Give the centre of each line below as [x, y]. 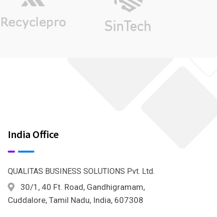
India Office [33, 134]
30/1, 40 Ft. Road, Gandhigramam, [83, 187]
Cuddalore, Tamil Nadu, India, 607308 [76, 200]
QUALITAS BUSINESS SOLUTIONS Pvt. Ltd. [81, 171]
